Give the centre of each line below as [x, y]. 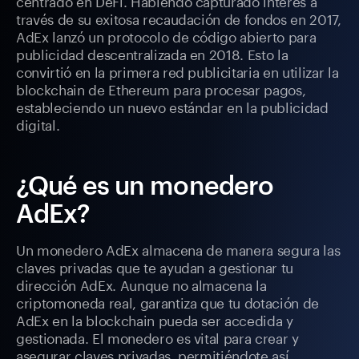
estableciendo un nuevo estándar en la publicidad [172, 106]
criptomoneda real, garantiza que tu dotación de [168, 302]
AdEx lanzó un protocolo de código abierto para [166, 36]
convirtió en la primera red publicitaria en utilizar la [177, 71]
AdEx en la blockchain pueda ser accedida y [155, 319]
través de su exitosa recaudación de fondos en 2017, [179, 18]
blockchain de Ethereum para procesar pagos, [161, 89]
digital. [38, 124]
